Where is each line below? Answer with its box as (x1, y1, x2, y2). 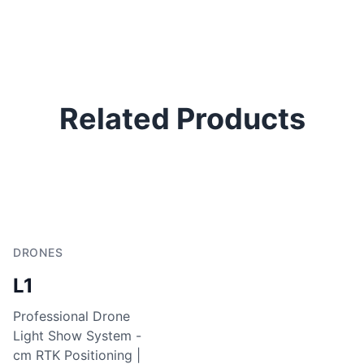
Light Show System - (13, 327, 141, 344)
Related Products (58, 101, 305, 136)
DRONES (13, 245, 63, 259)
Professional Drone (13, 308, 130, 324)
